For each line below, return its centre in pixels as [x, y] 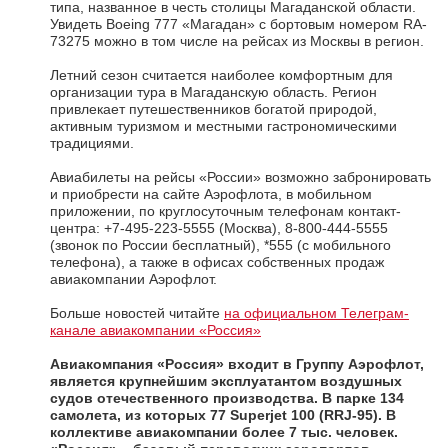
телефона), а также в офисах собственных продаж [217, 262]
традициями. [92, 143]
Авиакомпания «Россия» [137, 364]
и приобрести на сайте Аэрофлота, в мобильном [211, 194]
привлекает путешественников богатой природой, [213, 109]
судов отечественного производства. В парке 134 [227, 398]
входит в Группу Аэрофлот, [324, 364]
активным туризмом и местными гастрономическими [223, 126]
